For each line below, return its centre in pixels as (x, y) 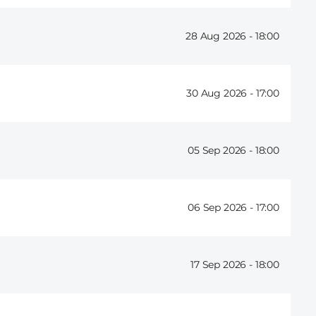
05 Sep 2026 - (221, 151)
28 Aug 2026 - (220, 36)
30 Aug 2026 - (221, 93)
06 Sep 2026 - (222, 208)
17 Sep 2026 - (223, 265)
